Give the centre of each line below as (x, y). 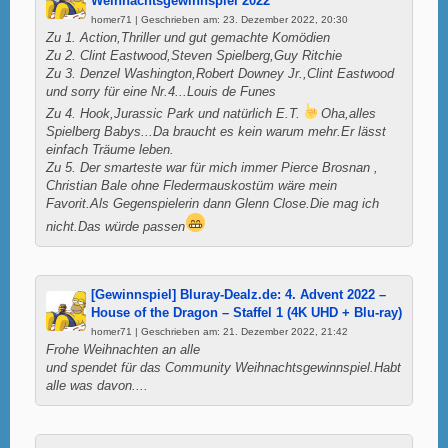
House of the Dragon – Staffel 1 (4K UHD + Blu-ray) (246, 312)
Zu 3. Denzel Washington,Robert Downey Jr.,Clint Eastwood (220, 73)
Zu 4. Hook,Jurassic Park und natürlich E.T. (173, 114)
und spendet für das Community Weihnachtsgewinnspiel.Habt (223, 367)
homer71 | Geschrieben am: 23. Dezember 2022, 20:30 (219, 19)
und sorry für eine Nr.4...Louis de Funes (161, 91)
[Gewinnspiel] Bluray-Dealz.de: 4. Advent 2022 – (238, 294)
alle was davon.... (97, 385)
